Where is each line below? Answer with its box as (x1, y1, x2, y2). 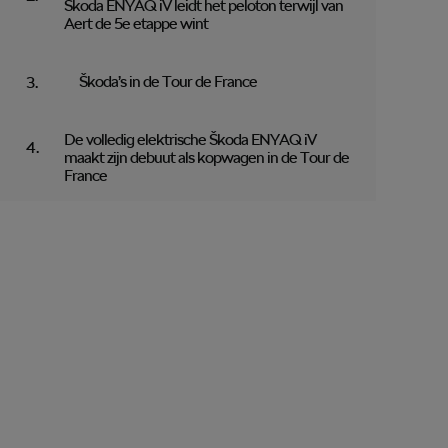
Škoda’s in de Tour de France (79, 72, 257, 92)
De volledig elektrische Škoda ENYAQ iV (64, 130, 316, 150)
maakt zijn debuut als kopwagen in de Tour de (64, 148, 349, 168)
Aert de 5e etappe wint (64, 14, 208, 34)
